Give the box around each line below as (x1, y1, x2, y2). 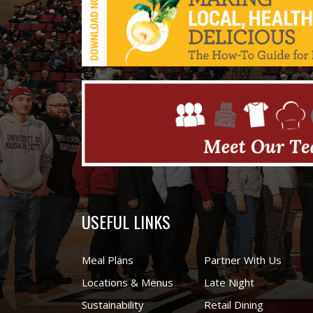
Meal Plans (82, 252, 133, 267)
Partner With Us (204, 252, 282, 267)
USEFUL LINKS (82, 208, 170, 234)
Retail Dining (204, 297, 263, 312)
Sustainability (82, 297, 144, 312)
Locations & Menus (82, 275, 173, 289)
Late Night (204, 275, 254, 289)
